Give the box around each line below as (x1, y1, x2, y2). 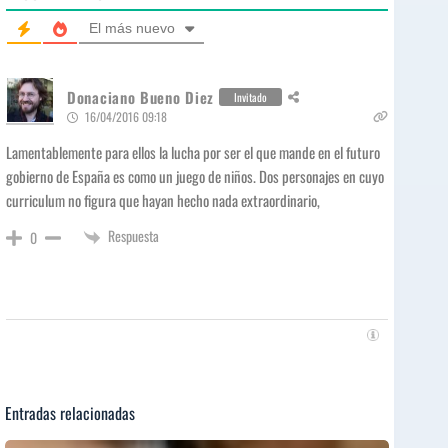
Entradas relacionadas (5, 401, 135, 426)
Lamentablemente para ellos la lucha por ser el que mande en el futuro (6, 141, 380, 164)
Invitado (234, 89, 267, 106)
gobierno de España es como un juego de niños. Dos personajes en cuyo (6, 165, 384, 188)
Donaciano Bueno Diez (67, 86, 214, 109)
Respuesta (108, 225, 159, 247)
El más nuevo (89, 20, 175, 37)
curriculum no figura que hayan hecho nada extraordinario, (6, 189, 320, 212)
